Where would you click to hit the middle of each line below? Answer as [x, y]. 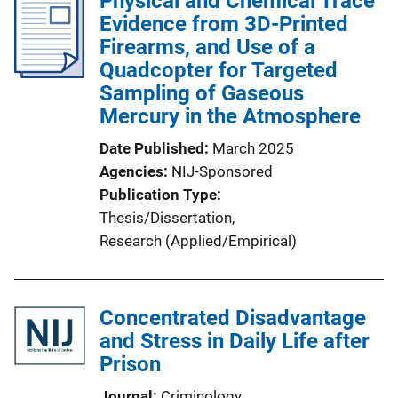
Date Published [152, 148]
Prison [130, 364]
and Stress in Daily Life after [235, 341]
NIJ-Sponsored [222, 171]
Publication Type [158, 195]
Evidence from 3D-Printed [224, 24]
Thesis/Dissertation [166, 218]
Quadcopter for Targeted [219, 70]
